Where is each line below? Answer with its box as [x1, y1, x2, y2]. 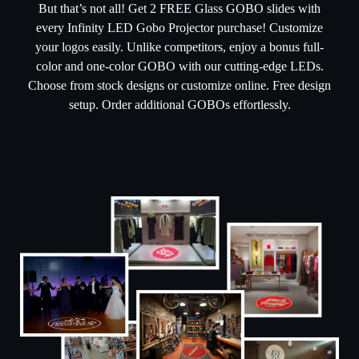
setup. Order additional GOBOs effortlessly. [68, 97, 291, 111]
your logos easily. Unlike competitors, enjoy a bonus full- [35, 39, 324, 54]
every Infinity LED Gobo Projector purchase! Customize [36, 20, 323, 34]
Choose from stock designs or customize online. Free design [28, 78, 331, 92]
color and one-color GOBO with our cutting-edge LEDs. [35, 58, 324, 73]
